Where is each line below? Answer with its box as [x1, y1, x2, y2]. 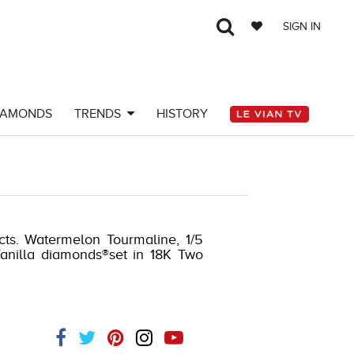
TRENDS [73, 107, 127, 121]
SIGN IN [283, 21, 321, 32]
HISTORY [156, 107, 208, 121]
